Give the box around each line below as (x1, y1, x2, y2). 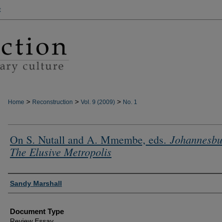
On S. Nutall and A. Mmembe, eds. (10, 132, 170, 147)
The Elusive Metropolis (10, 144, 111, 159)
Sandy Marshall (10, 179, 62, 187)
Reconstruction (32, 99, 73, 106)
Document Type (10, 207, 64, 216)
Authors (8, 176, 33, 186)
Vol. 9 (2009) (81, 99, 115, 106)
